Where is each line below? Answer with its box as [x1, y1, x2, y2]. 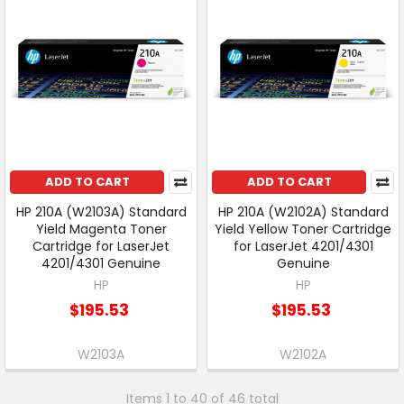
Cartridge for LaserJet [32, 236, 170, 255]
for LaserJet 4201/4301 [233, 236, 373, 255]
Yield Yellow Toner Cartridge [215, 219, 391, 238]
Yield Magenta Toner [35, 219, 167, 238]
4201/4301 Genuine [41, 253, 161, 272]
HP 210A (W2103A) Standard [15, 202, 187, 221]
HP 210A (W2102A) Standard [217, 202, 389, 221]
